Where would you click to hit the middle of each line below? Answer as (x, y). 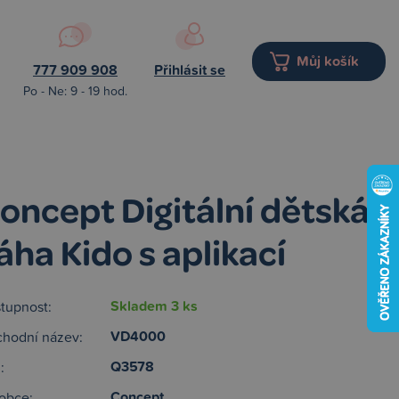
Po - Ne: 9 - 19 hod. (75, 90)
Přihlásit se (190, 70)
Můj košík (328, 61)
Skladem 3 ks (154, 306)
